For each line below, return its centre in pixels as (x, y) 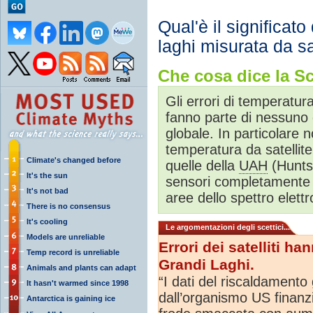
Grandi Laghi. (206, 264)
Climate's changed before (74, 160)
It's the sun (47, 175)
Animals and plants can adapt (81, 267)
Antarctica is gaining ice (71, 298)
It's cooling (47, 221)
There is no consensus (68, 206)
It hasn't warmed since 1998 (78, 283)
